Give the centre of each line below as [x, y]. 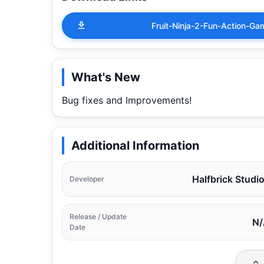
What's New [106, 77]
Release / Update [98, 216]
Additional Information [135, 145]
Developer [87, 179]
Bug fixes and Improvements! [127, 100]
